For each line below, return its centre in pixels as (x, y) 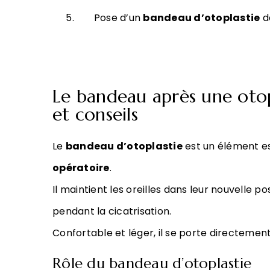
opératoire (81, 168)
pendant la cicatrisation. (112, 211)
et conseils (95, 114)
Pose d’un (118, 18)
